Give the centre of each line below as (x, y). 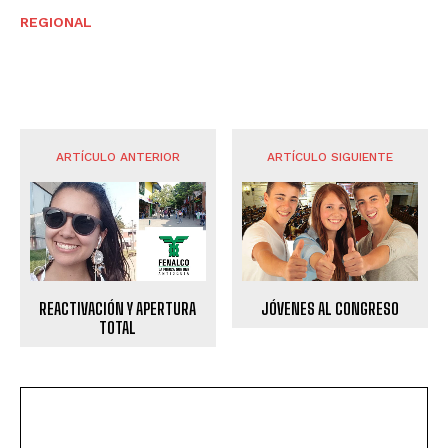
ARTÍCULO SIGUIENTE (330, 156)
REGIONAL (56, 21)
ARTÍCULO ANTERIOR (117, 156)
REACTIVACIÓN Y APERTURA (118, 308)
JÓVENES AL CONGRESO (330, 308)
